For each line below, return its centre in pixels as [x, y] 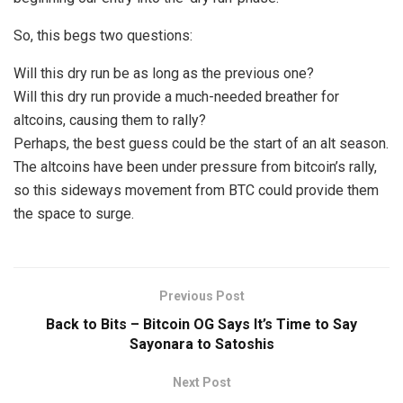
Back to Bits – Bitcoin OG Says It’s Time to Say [201, 325]
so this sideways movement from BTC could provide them [196, 191]
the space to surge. [74, 214]
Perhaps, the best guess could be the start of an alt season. [201, 144]
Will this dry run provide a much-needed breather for [176, 97]
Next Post [201, 383]
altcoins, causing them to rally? [110, 121]
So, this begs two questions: [103, 36]
